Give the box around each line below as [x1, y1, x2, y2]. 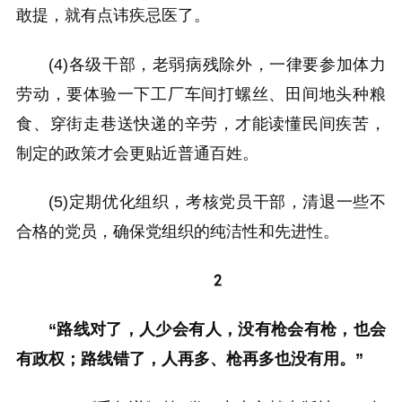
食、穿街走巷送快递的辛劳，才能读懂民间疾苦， [16, 114, 386, 133]
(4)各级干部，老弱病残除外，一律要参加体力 [48, 55, 386, 74]
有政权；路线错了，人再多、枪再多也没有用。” [16, 350, 363, 369]
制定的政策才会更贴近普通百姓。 [16, 144, 258, 162]
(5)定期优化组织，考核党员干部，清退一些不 [48, 193, 386, 212]
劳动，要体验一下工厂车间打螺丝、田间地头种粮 [16, 84, 386, 103]
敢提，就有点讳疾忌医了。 [16, 5, 210, 24]
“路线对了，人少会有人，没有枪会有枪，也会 [48, 320, 386, 339]
